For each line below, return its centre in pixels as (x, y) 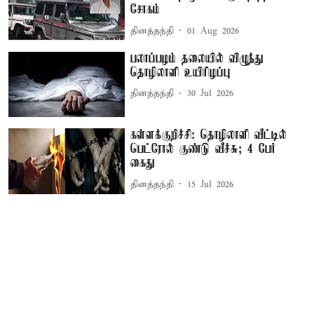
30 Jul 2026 (211, 94)
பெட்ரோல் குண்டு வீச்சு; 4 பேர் (203, 150)
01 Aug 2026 (213, 31)
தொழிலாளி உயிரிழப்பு (181, 73)
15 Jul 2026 (211, 184)
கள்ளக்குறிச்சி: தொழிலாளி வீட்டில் (209, 136)
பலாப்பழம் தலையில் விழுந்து (197, 59)
